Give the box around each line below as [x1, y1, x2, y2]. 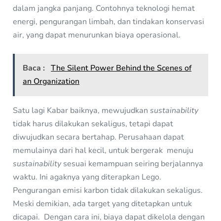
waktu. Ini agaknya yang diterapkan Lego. [13, 172, 162, 183]
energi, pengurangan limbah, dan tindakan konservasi [13, 16, 205, 27]
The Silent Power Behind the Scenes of [51, 62, 192, 74]
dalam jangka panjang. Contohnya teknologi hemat [13, 2, 195, 14]
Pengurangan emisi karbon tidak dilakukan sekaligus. [13, 185, 203, 196]
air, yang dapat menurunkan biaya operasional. [13, 29, 181, 40]
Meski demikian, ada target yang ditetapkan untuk [13, 198, 192, 210]
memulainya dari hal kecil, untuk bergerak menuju [13, 145, 194, 156]
